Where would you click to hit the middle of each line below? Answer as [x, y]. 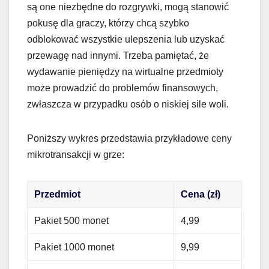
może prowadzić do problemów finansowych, [122, 88]
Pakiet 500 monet [72, 220]
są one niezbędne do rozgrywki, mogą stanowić [128, 7]
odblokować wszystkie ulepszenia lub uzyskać [126, 39]
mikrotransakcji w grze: [76, 154]
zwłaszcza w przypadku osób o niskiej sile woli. [128, 104]
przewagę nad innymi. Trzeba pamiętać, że [118, 55]
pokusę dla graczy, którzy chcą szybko [108, 23]
